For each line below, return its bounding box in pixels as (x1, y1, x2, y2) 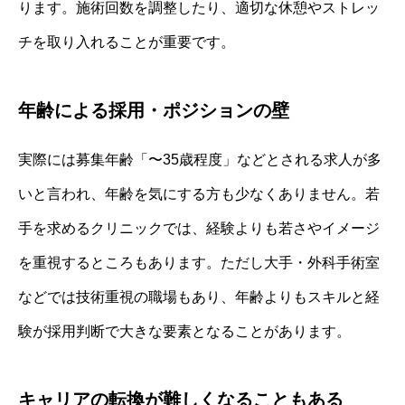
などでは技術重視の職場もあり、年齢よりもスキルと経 (18, 288, 380, 305)
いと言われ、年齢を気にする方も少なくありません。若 (18, 185, 380, 202)
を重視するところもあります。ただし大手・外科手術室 (18, 254, 380, 270)
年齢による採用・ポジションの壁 (18, 99, 289, 120)
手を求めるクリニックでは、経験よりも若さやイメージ (18, 220, 380, 236)
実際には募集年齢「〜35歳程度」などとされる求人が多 (18, 151, 381, 167)
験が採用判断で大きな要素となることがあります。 (18, 323, 351, 339)
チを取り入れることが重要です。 (18, 33, 235, 50)
